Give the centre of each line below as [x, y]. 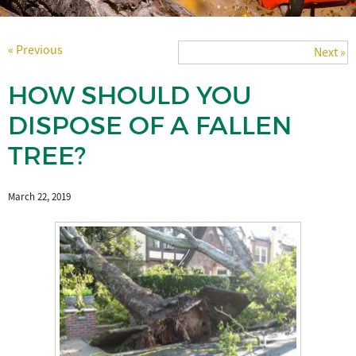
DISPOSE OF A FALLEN [150, 126]
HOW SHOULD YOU [130, 96]
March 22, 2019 [39, 197]
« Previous [35, 50]
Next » [330, 53]
